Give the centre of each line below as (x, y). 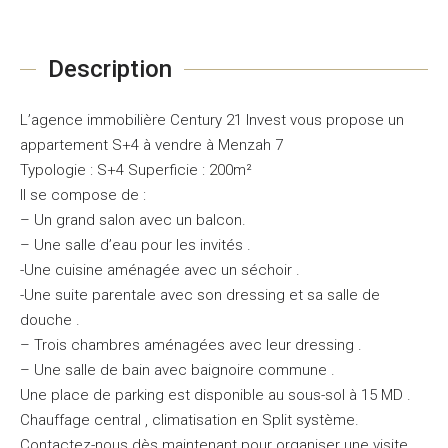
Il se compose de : (83, 195)
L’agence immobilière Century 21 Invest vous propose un (212, 120)
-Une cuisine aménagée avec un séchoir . (160, 270)
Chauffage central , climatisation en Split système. (189, 420)
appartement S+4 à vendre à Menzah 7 (151, 145)
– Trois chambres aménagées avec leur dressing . (191, 345)
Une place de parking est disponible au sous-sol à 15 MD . (215, 395)
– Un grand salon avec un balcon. (133, 220)
